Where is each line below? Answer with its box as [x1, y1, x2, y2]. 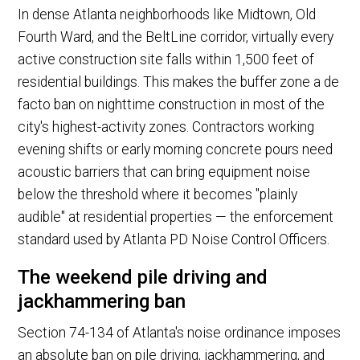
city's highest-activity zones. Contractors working [18, 119, 315, 136]
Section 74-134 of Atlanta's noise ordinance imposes [18, 324, 342, 341]
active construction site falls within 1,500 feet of [18, 51, 315, 68]
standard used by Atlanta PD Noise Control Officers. [18, 231, 330, 248]
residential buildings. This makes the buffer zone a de [18, 74, 340, 91]
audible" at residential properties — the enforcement [18, 209, 334, 226]
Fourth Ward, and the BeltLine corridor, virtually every [18, 29, 334, 46]
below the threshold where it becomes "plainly [18, 186, 298, 203]
